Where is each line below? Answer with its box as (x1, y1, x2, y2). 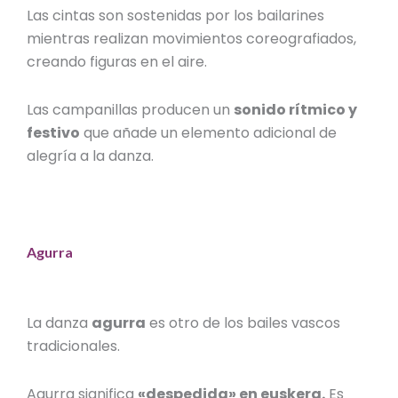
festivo (27, 123, 81, 144)
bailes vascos (247, 313, 341, 334)
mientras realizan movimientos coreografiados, (27, 28, 357, 50)
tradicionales (27, 336, 118, 357)
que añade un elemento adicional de (80, 123, 338, 144)
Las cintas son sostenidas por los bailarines (27, 5, 325, 27)
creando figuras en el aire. (27, 52, 211, 73)
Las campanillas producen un (27, 99, 235, 121)
